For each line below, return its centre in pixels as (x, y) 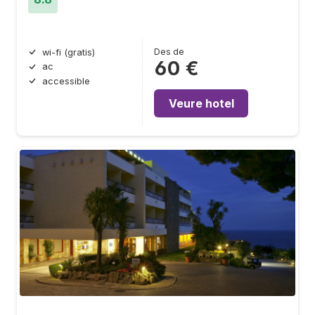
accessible (66, 82)
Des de (169, 51)
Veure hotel (201, 103)
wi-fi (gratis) (69, 52)
